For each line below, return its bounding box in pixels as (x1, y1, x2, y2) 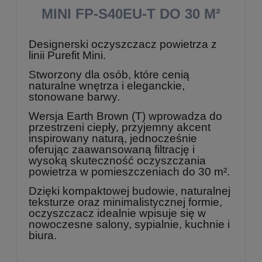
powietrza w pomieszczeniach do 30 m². (29, 166, 230, 178)
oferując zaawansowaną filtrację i (29, 143, 195, 156)
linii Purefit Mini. (29, 49, 106, 61)
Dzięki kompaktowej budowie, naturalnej (29, 185, 230, 197)
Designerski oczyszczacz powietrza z (29, 38, 217, 50)
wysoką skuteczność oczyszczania (29, 154, 206, 167)
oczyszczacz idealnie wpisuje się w (29, 207, 206, 219)
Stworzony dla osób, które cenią (29, 68, 189, 81)
